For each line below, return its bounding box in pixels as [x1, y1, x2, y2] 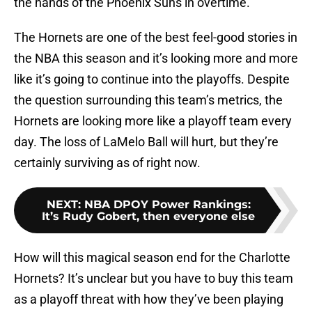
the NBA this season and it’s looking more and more [14, 51, 298, 66]
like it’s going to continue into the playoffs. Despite [14, 72, 290, 87]
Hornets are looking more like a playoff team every [14, 114, 292, 129]
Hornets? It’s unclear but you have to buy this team [14, 271, 293, 286]
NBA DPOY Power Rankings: [84, 198, 251, 212]
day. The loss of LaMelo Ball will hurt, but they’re [14, 134, 279, 150]
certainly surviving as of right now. [14, 155, 201, 171]
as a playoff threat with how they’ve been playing [14, 292, 283, 307]
